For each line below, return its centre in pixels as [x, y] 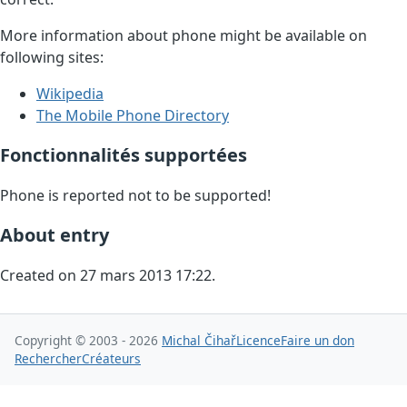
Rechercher [48, 359]
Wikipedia [70, 94]
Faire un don [318, 341]
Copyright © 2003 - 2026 [88, 341]
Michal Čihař [199, 341]
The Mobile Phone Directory [133, 116]
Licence [258, 341]
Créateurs [111, 359]
